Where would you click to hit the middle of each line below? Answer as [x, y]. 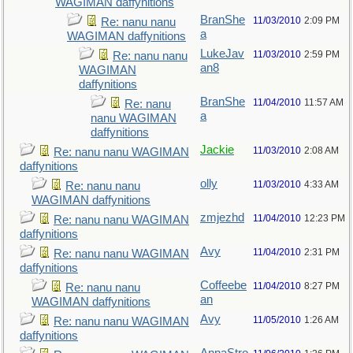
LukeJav [222, 54]
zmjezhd [222, 217]
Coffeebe [223, 285]
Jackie [217, 150]
